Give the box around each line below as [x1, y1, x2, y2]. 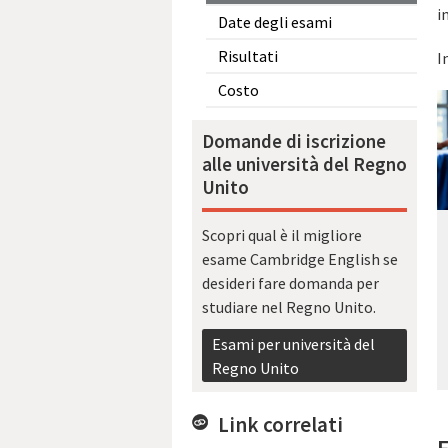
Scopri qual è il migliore [202, 225, 362, 246]
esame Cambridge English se [202, 249, 398, 270]
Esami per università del [211, 333, 375, 354]
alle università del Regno [202, 151, 407, 176]
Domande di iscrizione [202, 128, 386, 153]
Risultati [218, 46, 278, 66]
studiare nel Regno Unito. [202, 297, 376, 318]
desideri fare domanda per [202, 273, 379, 294]
